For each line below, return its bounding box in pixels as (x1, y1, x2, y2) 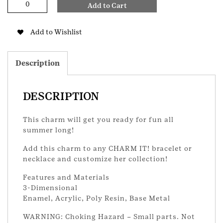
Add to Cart (87, 1, 127, 9)
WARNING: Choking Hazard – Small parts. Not (23, 212, 195, 221)
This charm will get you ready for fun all (23, 115, 174, 123)
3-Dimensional (23, 183, 78, 192)
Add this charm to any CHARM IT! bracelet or (23, 144, 192, 152)
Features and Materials (23, 173, 110, 181)
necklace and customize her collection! (23, 154, 168, 163)
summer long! (23, 125, 74, 134)
